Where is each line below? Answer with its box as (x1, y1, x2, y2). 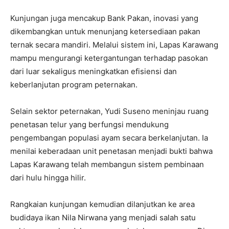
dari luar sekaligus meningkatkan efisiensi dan (10, 66, 177, 76)
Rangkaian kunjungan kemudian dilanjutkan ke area (10, 199, 195, 209)
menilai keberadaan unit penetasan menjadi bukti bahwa (10, 146, 213, 156)
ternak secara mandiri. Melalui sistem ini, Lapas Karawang (10, 40, 218, 50)
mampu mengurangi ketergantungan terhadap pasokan (10, 53, 208, 63)
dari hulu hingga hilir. (10, 173, 86, 182)
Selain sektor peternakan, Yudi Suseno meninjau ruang (10, 106, 209, 116)
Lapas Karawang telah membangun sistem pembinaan (10, 159, 204, 169)
